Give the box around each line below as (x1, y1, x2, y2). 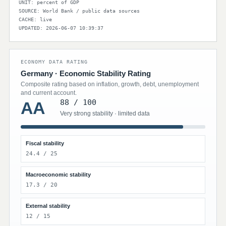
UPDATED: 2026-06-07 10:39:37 (19, 25, 103, 31)
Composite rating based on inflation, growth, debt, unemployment (21, 81, 199, 88)
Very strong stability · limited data (60, 110, 150, 117)
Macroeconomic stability (26, 172, 91, 178)
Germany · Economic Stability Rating (21, 69, 151, 78)
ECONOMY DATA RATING (21, 59, 88, 65)
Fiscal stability (26, 140, 64, 146)
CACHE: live (19, 17, 52, 22)
